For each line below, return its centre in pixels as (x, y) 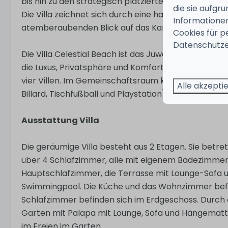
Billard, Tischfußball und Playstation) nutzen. (109, 94)
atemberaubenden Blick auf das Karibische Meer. (120, 28)
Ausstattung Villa (60, 121)
